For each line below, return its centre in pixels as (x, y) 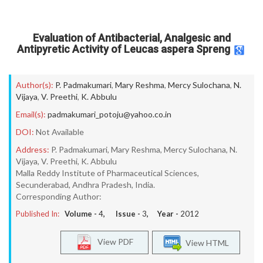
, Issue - (123, 214)
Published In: (38, 214)
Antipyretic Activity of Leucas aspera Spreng (124, 49)
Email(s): (31, 114)
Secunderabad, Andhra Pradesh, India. (85, 185)
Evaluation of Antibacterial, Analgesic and (131, 38)
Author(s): (35, 85)
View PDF (113, 241)
